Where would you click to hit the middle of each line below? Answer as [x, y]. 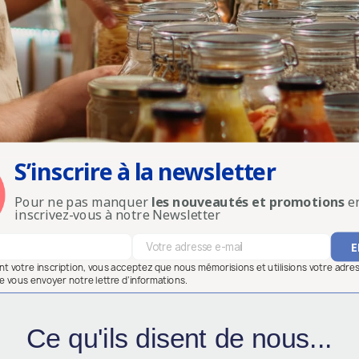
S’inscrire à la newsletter [145, 171]
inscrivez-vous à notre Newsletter [118, 215]
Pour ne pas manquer [83, 202]
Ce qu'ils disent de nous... [179, 339]
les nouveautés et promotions [248, 202]
